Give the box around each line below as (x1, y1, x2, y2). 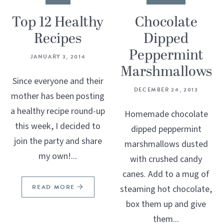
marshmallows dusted (124, 138, 208, 151)
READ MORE (31, 182, 77, 192)
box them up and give (126, 198, 206, 211)
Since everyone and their (12, 75, 103, 88)
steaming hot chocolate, (120, 183, 212, 196)
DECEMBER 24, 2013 (133, 85, 198, 94)
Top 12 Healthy (12, 12, 104, 33)
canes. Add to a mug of (122, 168, 210, 181)
